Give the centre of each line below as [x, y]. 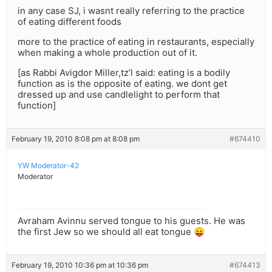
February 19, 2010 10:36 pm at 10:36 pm [80, 265]
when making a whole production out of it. [107, 53]
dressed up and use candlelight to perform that [119, 95]
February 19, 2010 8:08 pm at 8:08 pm [76, 139]
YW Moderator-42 [48, 166]
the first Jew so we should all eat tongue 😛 [111, 232]
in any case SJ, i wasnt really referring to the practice [131, 11]
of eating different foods [70, 22]
